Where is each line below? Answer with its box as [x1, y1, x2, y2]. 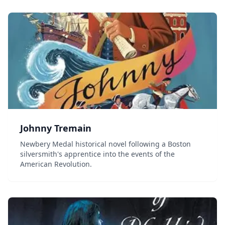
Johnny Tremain [20, 122, 91, 134]
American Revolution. [20, 159, 92, 169]
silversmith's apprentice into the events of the [20, 149, 175, 159]
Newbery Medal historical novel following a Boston [20, 139, 191, 149]
